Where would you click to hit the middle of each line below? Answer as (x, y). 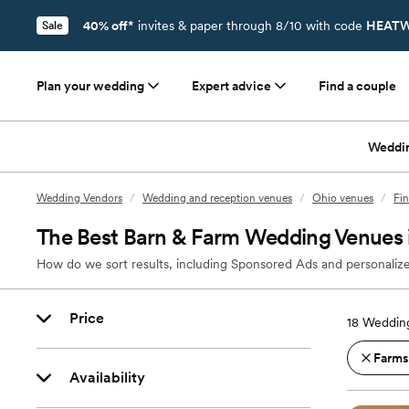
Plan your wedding (90, 86)
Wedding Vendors (79, 198)
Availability (107, 378)
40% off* (109, 26)
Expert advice (231, 86)
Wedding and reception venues (217, 198)
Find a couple (357, 86)
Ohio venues (343, 198)
